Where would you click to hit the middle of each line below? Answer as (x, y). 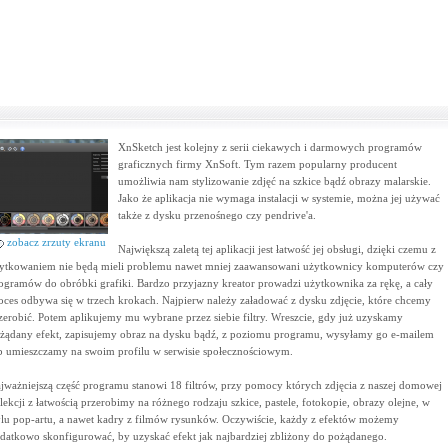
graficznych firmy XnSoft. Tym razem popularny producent (257, 164)
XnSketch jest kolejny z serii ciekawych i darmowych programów (269, 147)
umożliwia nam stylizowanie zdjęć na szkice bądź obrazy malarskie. (274, 181)
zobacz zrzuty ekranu (54, 242)
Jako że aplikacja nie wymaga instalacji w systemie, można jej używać (278, 198)
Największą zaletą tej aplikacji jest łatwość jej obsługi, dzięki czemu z (276, 249)
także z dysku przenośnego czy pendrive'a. (216, 215)
